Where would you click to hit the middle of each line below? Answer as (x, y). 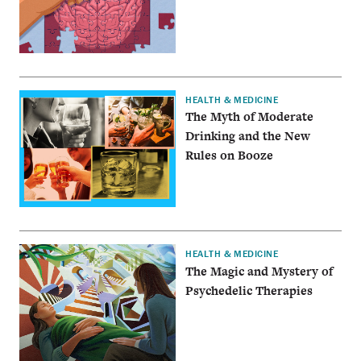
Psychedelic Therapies (249, 290)
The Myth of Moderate (250, 117)
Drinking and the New (248, 136)
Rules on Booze (230, 156)
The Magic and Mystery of (259, 271)
